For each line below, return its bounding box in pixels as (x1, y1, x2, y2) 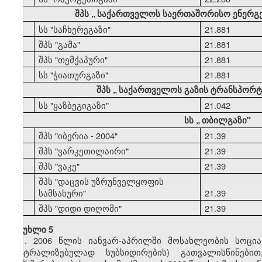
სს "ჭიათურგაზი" (39, 68, 109, 81)
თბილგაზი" (202, 113, 251, 126)
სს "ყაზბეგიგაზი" (39, 98, 109, 111)
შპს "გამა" (39, 37, 81, 50)
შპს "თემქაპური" (39, 53, 108, 65)
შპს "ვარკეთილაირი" (39, 144, 129, 157)
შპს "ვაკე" (39, 159, 80, 172)
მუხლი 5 (18, 223, 53, 236)
